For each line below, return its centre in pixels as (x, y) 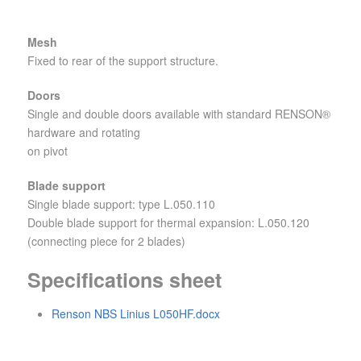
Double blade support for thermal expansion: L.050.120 (168, 223)
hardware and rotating (84, 133)
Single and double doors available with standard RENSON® (179, 114)
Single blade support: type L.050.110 (121, 204)
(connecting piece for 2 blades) (106, 241)
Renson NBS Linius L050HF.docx (136, 314)
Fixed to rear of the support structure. (123, 61)
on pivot (48, 151)
